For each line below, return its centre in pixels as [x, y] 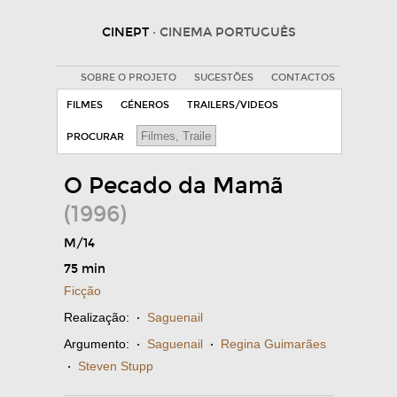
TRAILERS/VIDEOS [233, 105]
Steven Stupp [116, 366]
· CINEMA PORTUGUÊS [224, 32]
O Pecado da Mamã [174, 186]
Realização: [97, 317]
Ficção [82, 291]
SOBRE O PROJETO [128, 78]
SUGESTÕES [223, 78]
